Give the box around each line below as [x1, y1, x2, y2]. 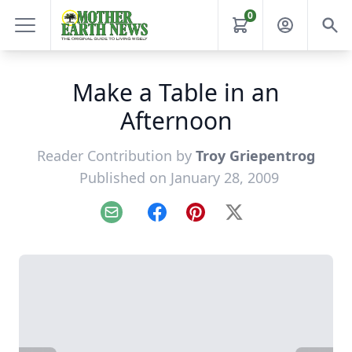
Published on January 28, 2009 [79, 168, 279, 187]
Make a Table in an [72, 76, 280, 108]
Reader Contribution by [37, 146, 196, 165]
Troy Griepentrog [196, 146, 315, 165]
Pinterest [194, 211, 248, 229]
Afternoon [119, 104, 233, 137]
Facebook [156, 211, 213, 229]
